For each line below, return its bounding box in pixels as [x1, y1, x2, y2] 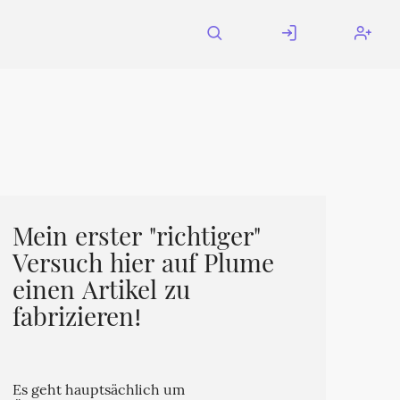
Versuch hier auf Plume [12, 246, 274, 286]
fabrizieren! [12, 300, 142, 339]
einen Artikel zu [12, 273, 190, 312]
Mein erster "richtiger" [12, 220, 261, 259]
